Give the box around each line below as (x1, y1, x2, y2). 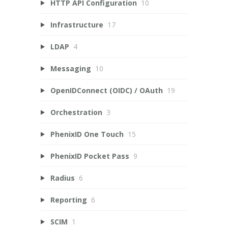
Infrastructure (50, 19, 103, 30)
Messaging (50, 63, 91, 73)
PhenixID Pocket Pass (50, 151, 129, 161)
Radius (50, 173, 75, 183)
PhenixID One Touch (50, 129, 124, 139)
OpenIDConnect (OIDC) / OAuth (50, 85, 163, 95)
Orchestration (50, 107, 102, 117)
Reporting (50, 194, 87, 205)
